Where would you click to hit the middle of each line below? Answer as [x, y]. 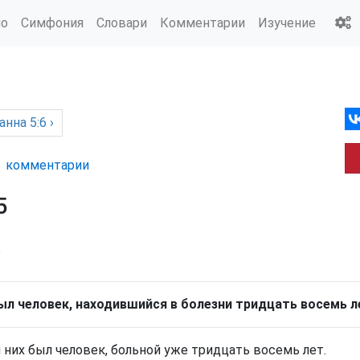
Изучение [287, 22]
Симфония [52, 22]
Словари [122, 22]
